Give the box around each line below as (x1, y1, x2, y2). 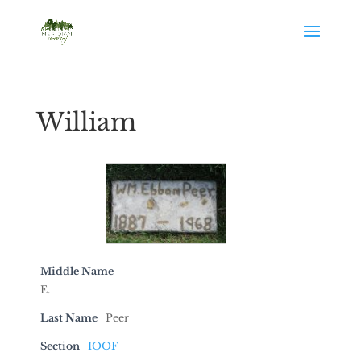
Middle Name (39, 264, 114, 277)
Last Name (39, 311, 98, 324)
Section (39, 339, 80, 352)
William (35, 107, 136, 137)
